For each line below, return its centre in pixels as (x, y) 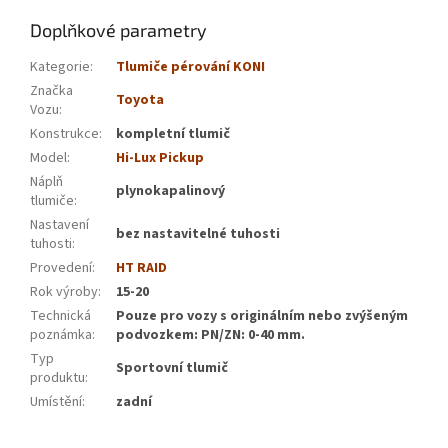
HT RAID (141, 268)
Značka (51, 91)
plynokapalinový (170, 191)
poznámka (61, 335)
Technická (60, 316)
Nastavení (59, 225)
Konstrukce (64, 134)
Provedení (61, 268)
